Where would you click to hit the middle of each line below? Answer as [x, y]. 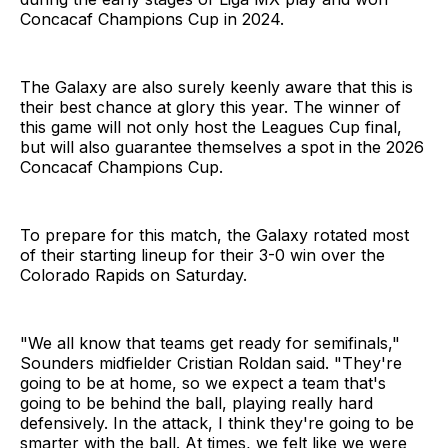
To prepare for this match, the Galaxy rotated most [214, 234]
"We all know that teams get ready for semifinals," [210, 342]
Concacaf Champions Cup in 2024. [152, 18]
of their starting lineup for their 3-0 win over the [202, 254]
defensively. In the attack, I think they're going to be [217, 422]
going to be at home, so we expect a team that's [203, 382]
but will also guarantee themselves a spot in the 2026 [222, 146]
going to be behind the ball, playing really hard [196, 402]
